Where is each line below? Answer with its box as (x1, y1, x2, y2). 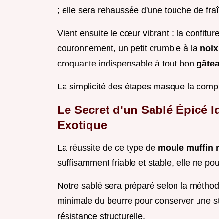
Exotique (57, 118, 107, 132)
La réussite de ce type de (57, 143, 158, 153)
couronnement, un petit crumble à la (57, 44, 200, 54)
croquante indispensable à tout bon (57, 59, 197, 69)
